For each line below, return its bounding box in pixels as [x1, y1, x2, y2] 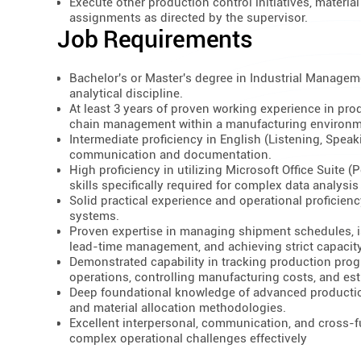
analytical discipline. [69, 85, 184, 101]
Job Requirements [57, 25, 253, 54]
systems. [69, 208, 120, 223]
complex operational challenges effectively [69, 330, 308, 346]
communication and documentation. [69, 147, 272, 162]
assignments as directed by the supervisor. [69, 10, 309, 26]
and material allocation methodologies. [69, 300, 287, 315]
